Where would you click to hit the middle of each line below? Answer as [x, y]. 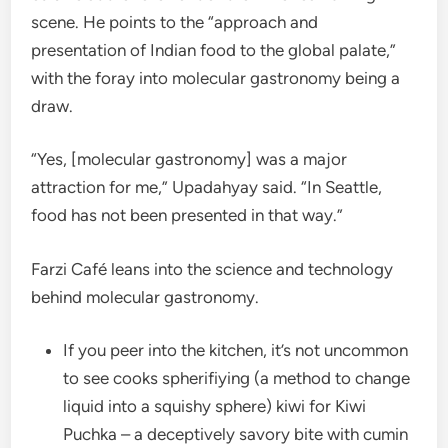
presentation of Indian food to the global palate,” [214, 49]
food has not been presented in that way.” [187, 215]
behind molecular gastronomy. [145, 296]
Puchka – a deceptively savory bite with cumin [236, 434]
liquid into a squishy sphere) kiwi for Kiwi [215, 406]
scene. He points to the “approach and [175, 21]
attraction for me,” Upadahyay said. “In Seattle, [207, 187]
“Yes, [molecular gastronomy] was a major [189, 159]
